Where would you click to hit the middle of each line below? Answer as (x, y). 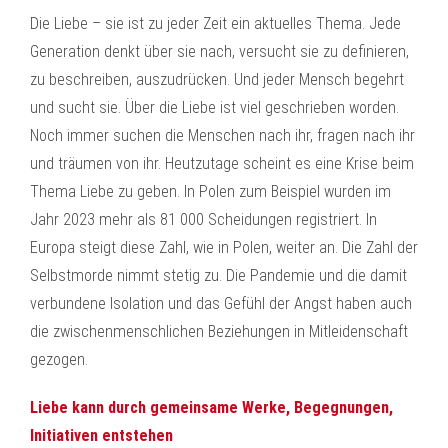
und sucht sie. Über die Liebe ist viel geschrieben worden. (214, 107)
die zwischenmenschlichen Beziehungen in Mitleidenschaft (219, 331)
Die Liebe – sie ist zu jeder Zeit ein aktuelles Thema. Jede (215, 23)
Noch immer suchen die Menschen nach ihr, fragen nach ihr (222, 135)
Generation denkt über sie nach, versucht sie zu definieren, (219, 51)
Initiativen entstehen (101, 435)
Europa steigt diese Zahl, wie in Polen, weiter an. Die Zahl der (224, 247)
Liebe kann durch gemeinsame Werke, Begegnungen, (211, 407)
